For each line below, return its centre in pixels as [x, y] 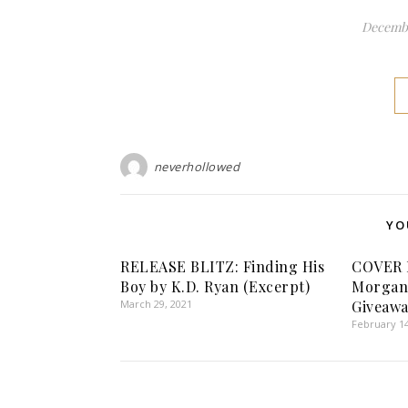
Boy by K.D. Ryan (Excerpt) [215, 286]
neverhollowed [196, 166]
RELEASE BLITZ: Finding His [222, 266]
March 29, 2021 [156, 303]
